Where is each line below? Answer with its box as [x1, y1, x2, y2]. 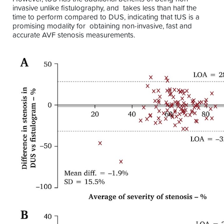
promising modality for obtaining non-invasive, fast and [12, 20, 192, 31]
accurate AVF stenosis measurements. [12, 29, 135, 40]
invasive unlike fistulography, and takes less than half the [12, 2, 196, 13]
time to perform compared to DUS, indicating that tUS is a [12, 11, 199, 22]
